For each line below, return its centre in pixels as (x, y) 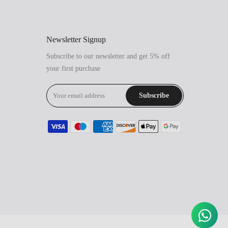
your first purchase (73, 69)
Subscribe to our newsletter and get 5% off (108, 56)
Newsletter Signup (76, 40)
